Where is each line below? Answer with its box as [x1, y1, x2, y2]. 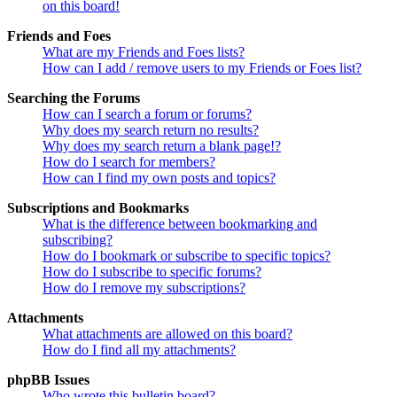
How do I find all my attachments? [43, 342, 236, 358]
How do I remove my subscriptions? [43, 280, 245, 296]
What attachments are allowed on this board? [43, 326, 292, 342]
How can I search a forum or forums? [43, 106, 252, 122]
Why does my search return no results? [43, 122, 259, 138]
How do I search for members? [43, 154, 215, 170]
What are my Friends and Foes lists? [43, 44, 245, 60]
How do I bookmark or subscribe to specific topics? [43, 248, 331, 264]
